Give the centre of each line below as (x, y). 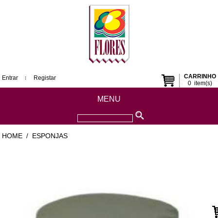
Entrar (10, 78)
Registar (45, 78)
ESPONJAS (50, 136)
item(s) (201, 83)
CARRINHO (200, 76)
